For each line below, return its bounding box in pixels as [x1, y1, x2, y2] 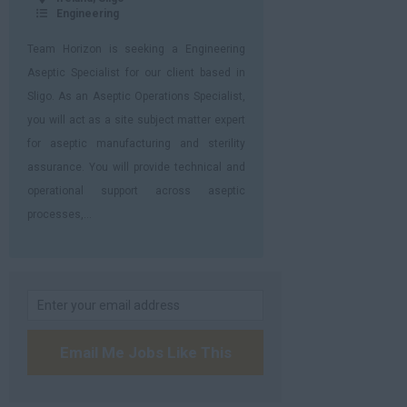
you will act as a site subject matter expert [27, 114, 245, 126]
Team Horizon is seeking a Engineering [27, 43, 245, 55]
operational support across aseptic [27, 184, 245, 197]
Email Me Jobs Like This [59, 343, 232, 362]
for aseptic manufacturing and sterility [27, 137, 245, 150]
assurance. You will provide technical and [27, 161, 245, 174]
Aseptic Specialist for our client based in [27, 66, 245, 79]
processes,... [27, 208, 92, 221]
